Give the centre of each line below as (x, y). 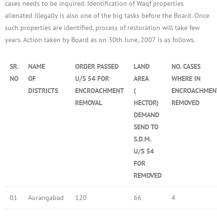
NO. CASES (186, 66)
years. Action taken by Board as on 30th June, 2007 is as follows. (100, 39)
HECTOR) (146, 102)
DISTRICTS (43, 90)
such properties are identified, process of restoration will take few (102, 27)
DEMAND (147, 115)
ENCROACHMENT (100, 90)
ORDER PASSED (97, 66)
